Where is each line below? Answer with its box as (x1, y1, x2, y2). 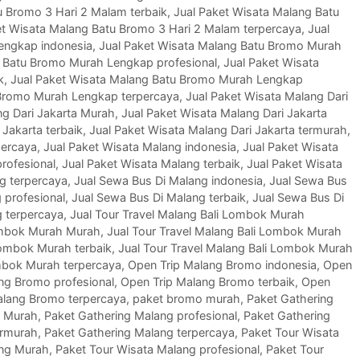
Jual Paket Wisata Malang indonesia (43, 140, 236, 154)
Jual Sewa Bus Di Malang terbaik (72, 190, 246, 205)
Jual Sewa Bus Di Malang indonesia (74, 174, 263, 188)
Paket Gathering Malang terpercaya (44, 325, 235, 340)
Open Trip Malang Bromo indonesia (128, 258, 317, 272)
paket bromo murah (133, 292, 240, 306)
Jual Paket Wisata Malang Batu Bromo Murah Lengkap (10, 72, 303, 87)
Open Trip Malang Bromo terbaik (121, 275, 295, 289)
